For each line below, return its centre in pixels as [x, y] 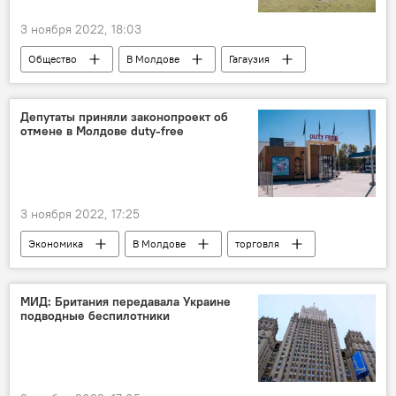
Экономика [56, 244]
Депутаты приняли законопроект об [124, 117]
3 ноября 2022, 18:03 [81, 30]
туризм [46, 86]
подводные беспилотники [95, 316]
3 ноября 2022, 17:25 [80, 214]
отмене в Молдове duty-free [102, 131]
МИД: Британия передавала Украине [126, 302]
